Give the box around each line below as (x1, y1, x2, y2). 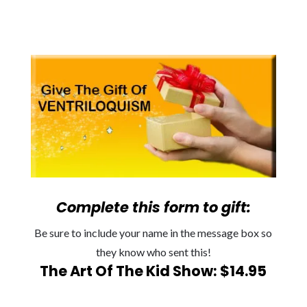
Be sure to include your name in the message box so (34, 226, 273, 240)
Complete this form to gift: (56, 197, 251, 218)
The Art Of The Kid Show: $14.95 (40, 261, 267, 282)
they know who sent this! (95, 245, 211, 259)
